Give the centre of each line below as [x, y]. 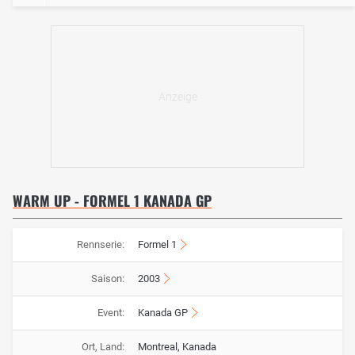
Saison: [107, 279]
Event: [111, 313]
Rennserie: [100, 245]
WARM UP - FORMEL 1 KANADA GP [112, 201]
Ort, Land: [103, 347]
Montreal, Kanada [177, 347]
